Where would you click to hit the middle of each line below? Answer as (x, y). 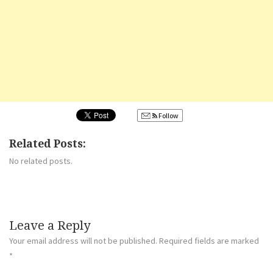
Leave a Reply (50, 226)
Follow (168, 116)
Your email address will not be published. (83, 241)
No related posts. (41, 161)
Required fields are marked (209, 241)
